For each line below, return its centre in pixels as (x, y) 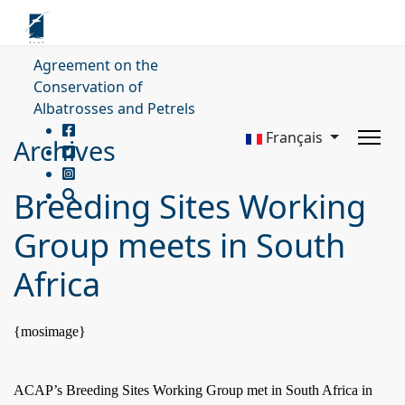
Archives (65, 151)
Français (295, 137)
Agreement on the (96, 65)
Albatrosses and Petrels (114, 108)
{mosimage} (50, 331)
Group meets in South (179, 245)
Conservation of (88, 87)
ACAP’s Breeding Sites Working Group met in (150, 390)
